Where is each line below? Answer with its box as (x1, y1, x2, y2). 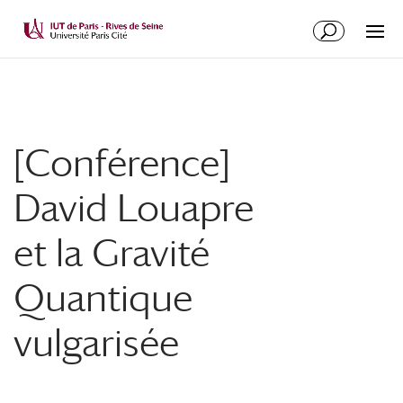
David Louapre (13, 185, 254, 229)
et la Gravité (13, 230, 210, 274)
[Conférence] (13, 140, 230, 184)
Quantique (13, 275, 193, 319)
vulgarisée (13, 320, 179, 364)
